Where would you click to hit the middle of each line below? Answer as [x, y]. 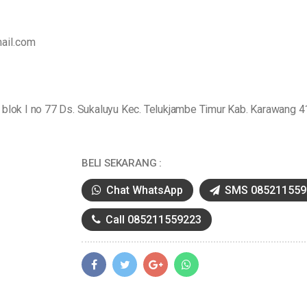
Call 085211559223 [152, 220]
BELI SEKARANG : [122, 163]
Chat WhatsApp [143, 190]
